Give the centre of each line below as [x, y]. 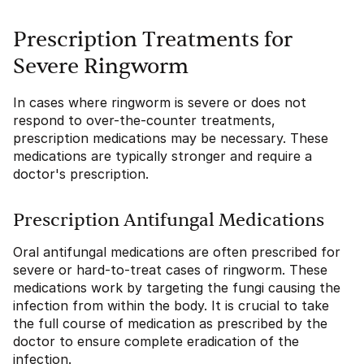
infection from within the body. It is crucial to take [171, 306]
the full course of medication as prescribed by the [170, 324]
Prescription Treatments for [153, 40]
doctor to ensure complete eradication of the [156, 342]
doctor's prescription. [81, 174]
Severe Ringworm [101, 67]
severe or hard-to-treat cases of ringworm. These [170, 270]
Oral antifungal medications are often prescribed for [177, 252]
